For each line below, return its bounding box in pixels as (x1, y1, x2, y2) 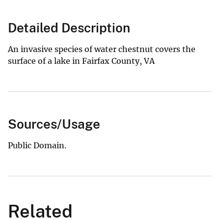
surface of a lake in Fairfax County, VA (8, 55, 155, 66)
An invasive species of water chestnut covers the (8, 44, 195, 54)
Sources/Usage (8, 116, 100, 132)
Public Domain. (8, 140, 66, 150)
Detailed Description (8, 20, 130, 35)
